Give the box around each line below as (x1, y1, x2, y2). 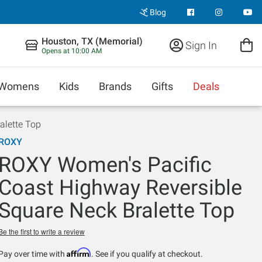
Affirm (66, 247, 91, 257)
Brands (99, 80, 132, 92)
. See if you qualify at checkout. (91, 249, 203, 258)
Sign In (183, 39, 217, 51)
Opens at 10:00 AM (42, 47, 102, 55)
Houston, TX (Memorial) (42, 36, 143, 47)
